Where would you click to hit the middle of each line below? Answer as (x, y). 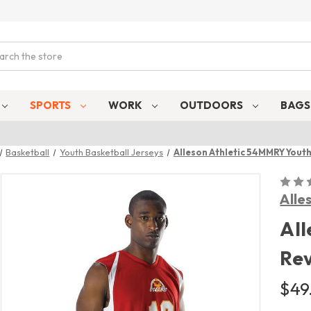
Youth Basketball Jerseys (112, 152)
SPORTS (52, 105)
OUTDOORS (212, 105)
